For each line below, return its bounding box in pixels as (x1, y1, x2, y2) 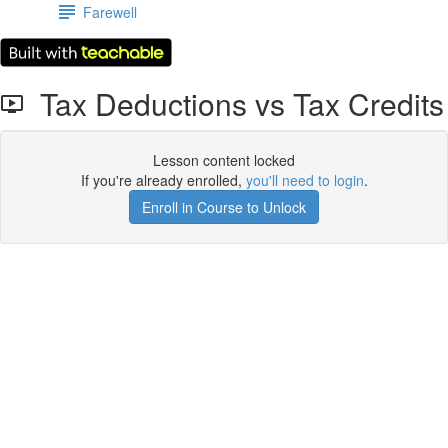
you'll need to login (245, 170, 364, 190)
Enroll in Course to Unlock (142, 197, 306, 217)
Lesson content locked (153, 150, 295, 170)
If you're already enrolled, (80, 170, 246, 190)
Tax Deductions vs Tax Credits (24, 82, 444, 125)
